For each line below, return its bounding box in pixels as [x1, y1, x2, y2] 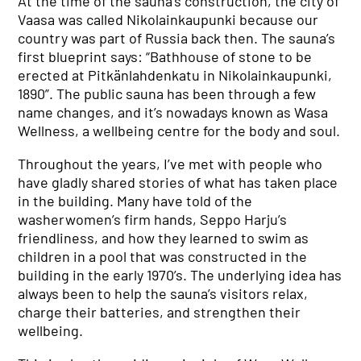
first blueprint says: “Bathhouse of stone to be [18, 48, 313, 65]
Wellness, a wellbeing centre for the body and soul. [18, 122, 341, 139]
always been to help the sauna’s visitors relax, [18, 284, 309, 302]
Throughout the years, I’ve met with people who [18, 155, 323, 172]
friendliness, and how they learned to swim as [18, 229, 309, 247]
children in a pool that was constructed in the [18, 247, 308, 265]
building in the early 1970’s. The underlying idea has [18, 266, 342, 284]
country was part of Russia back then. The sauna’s [18, 29, 336, 47]
